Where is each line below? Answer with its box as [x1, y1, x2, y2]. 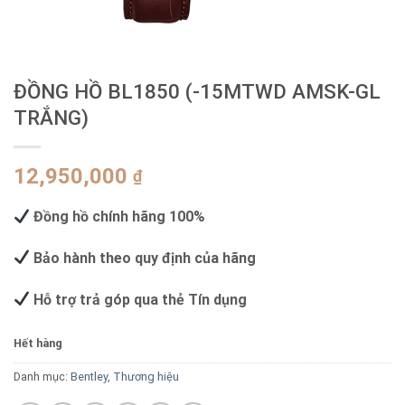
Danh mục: [14, 370, 71, 384]
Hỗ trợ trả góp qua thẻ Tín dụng [30, 290, 248, 308]
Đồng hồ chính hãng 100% [30, 208, 206, 226]
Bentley [71, 370, 108, 384]
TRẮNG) [14, 106, 89, 130]
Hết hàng [14, 336, 62, 351]
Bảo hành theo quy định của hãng [30, 249, 257, 267]
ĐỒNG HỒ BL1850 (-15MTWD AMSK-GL [14, 80, 381, 104]
